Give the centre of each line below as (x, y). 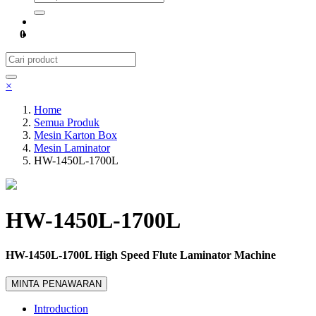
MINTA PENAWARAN (56, 284)
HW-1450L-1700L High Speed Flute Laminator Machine (141, 255)
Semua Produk (67, 122)
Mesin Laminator (72, 148)
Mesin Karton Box (75, 135)
